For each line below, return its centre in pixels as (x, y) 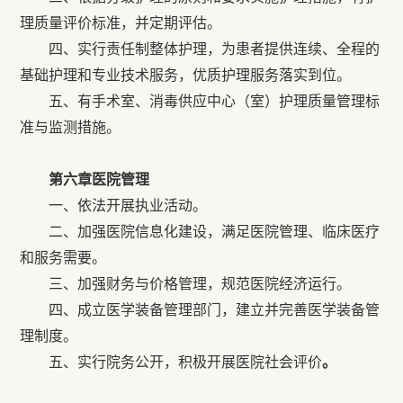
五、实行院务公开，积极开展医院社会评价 (171, 362)
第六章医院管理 (99, 179)
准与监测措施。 (71, 127)
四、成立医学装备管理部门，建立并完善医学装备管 (200, 310)
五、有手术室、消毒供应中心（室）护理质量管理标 (200, 101)
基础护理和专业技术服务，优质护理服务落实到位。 (186, 75)
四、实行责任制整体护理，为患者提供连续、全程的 (200, 49)
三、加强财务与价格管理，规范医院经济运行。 (186, 284)
